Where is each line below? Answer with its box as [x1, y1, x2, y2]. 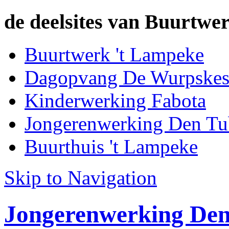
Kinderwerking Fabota [25, 89, 206, 112]
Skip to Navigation [4, 167, 157, 189]
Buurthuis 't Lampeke [25, 135, 198, 158]
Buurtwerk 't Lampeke [25, 43, 204, 66]
